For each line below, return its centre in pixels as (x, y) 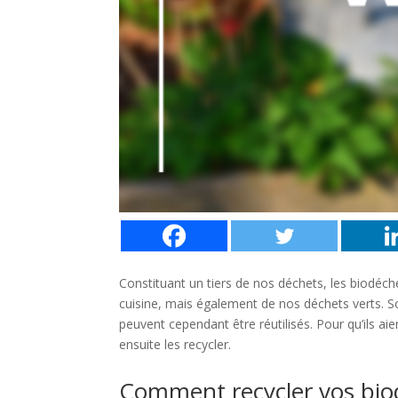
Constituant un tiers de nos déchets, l (227, 283)
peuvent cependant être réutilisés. (218, 324)
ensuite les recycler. (177, 345)
